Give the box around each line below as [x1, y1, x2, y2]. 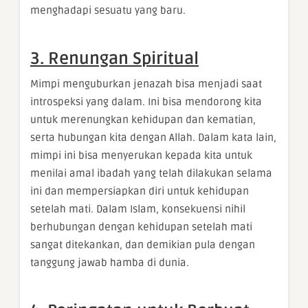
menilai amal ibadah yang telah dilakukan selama [30, 167, 272, 180]
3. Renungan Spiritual [30, 49, 199, 69]
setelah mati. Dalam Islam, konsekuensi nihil [30, 203, 245, 216]
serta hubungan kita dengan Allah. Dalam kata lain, [30, 131, 276, 144]
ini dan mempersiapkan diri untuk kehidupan [30, 185, 249, 198]
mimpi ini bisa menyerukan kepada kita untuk [30, 149, 252, 162]
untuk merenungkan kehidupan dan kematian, [30, 113, 256, 126]
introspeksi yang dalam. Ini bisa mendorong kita [30, 96, 262, 109]
